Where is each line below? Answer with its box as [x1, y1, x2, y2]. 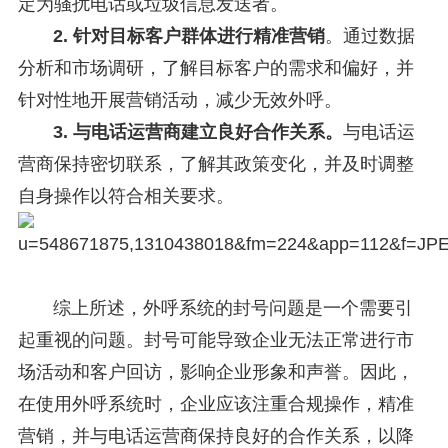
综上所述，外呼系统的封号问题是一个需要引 [52, 298, 413, 319]
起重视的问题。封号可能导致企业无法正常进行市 [17, 330, 414, 351]
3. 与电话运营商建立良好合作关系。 [52, 122, 343, 143]
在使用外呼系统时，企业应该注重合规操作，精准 [17, 394, 414, 415]
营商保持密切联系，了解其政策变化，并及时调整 [17, 154, 414, 175]
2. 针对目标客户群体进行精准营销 [52, 26, 325, 47]
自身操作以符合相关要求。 [17, 186, 234, 207]
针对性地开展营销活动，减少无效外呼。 [17, 90, 342, 111]
